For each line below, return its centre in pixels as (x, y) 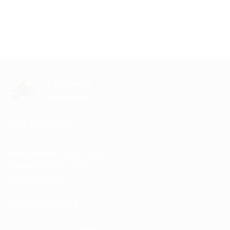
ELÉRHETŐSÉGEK (44, 203)
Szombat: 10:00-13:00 (47, 165)
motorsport (67, 97)
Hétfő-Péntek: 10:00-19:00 (56, 152)
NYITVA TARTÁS (41, 125)
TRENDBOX (69, 84)
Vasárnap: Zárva (36, 178)
